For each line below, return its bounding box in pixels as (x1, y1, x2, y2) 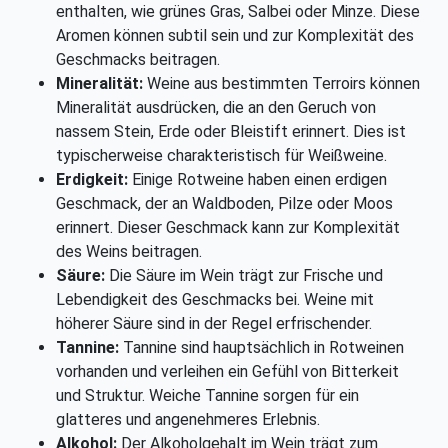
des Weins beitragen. (56, 242, 202, 262)
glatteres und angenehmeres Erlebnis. (56, 410, 320, 430)
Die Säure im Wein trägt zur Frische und (109, 266, 383, 286)
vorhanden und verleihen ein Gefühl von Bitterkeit (56, 362, 399, 382)
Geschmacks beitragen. (56, 50, 220, 70)
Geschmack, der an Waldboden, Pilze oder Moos (56, 194, 393, 214)
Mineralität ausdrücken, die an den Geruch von (56, 98, 376, 118)
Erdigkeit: (56, 170, 128, 190)
